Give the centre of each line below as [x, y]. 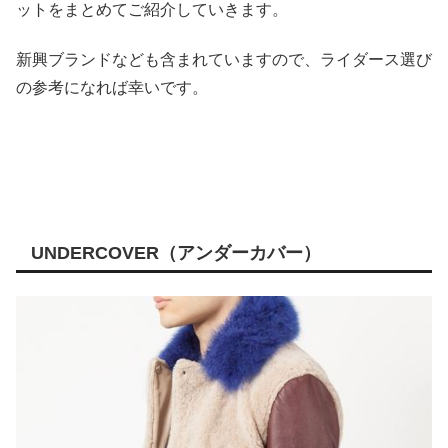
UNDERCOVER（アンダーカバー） [176, 253]
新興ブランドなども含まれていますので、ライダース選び [224, 60]
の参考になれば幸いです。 [112, 88]
